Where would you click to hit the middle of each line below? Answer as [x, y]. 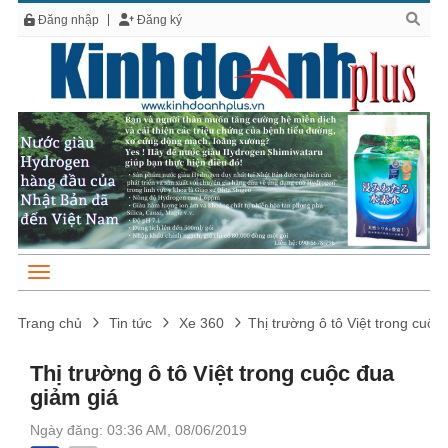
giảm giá [74, 397]
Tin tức [130, 322]
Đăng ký [158, 20]
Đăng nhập [67, 20]
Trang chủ [50, 322]
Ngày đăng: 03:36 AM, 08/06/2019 [138, 429]
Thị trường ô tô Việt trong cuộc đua [212, 373]
